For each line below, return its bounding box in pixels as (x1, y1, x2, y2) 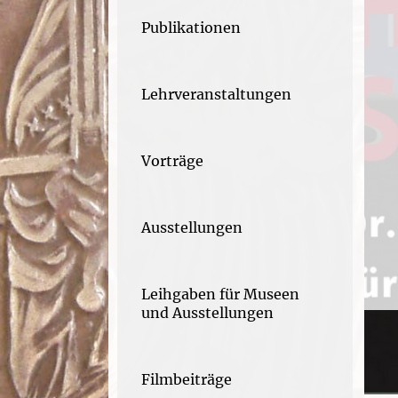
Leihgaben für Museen (141, 285, 299, 303)
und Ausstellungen (141, 304, 274, 322)
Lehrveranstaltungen (141, 85, 291, 103)
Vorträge (141, 152, 203, 170)
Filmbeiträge (141, 370, 232, 388)
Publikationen (141, 19, 241, 36)
